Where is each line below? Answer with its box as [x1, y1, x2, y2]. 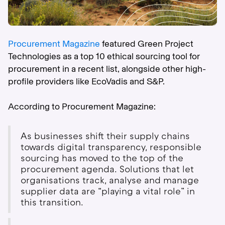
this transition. [21, 197, 83, 208]
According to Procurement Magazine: [8, 101, 156, 113]
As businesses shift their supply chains [21, 131, 190, 142]
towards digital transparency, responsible [21, 142, 201, 153]
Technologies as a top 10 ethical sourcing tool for [8, 51, 200, 62]
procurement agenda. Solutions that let [21, 164, 194, 175]
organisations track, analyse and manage [21, 175, 199, 186]
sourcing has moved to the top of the [21, 153, 183, 164]
